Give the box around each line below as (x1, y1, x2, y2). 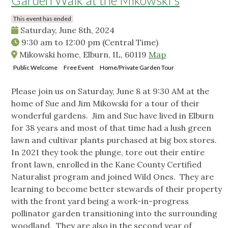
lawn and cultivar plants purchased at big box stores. (11, 135, 219, 146)
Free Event (64, 64, 94, 72)
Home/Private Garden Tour (100, 64, 174, 72)
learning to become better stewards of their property (11, 184, 222, 194)
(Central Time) (102, 37, 158, 48)
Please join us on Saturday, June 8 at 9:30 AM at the (11, 86, 209, 97)
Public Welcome (13, 64, 58, 72)
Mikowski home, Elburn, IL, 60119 (17, 49, 149, 60)
